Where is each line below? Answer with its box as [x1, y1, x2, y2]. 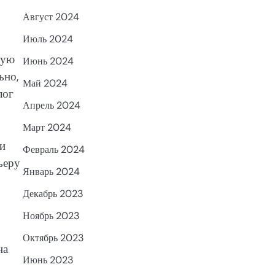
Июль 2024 [22, 33, 73, 46]
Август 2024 [22, 10, 79, 24]
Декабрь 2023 [22, 187, 83, 201]
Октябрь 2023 [22, 231, 84, 245]
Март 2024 [22, 121, 71, 134]
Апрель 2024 [22, 99, 80, 112]
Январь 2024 [22, 165, 80, 179]
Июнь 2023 [22, 254, 74, 267]
